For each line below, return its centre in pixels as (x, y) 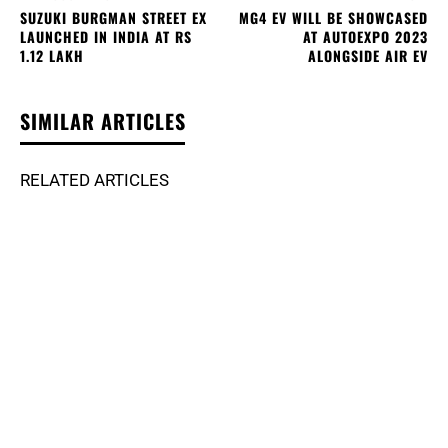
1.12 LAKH (52, 55)
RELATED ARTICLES (94, 179)
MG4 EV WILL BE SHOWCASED (333, 17)
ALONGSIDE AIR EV (367, 55)
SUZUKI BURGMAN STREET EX (113, 17)
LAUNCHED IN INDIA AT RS (106, 36)
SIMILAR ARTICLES (103, 120)
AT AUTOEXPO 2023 (365, 36)
